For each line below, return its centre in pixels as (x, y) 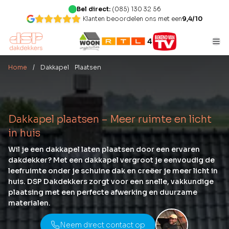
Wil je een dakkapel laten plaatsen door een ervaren (104, 149)
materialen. (29, 203)
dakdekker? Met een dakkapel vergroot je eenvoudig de (111, 160)
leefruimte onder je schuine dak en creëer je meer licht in (113, 171)
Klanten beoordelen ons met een (132, 19)
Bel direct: (94, 9)
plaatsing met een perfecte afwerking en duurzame (103, 192)
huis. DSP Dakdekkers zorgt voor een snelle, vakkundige (111, 181)
